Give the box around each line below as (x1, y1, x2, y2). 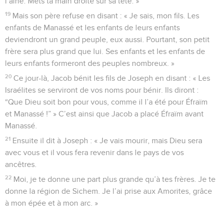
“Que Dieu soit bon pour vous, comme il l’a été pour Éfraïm (5, 98, 208, 106)
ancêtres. (5, 160, 37, 168)
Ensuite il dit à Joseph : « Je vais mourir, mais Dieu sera (12, 136, 203, 145)
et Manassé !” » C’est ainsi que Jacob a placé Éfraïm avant (5, 110, 204, 118)
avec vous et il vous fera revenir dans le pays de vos (5, 148, 184, 157)
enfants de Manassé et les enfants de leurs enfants (5, 23, 180, 32)
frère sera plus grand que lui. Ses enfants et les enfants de (5, 47, 205, 55)
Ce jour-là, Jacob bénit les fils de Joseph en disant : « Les (13, 74, 211, 82)
